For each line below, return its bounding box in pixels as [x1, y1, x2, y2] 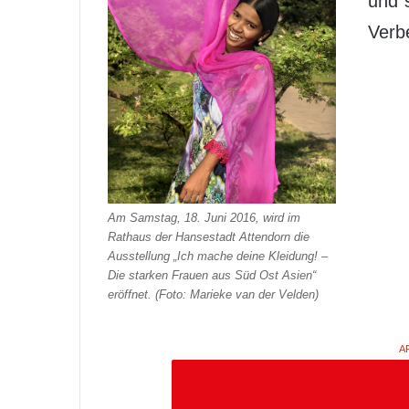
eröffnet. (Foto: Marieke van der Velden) [108, 287, 319, 301]
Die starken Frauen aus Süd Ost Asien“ [108, 267, 316, 282]
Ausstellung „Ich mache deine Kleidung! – [108, 248, 328, 263]
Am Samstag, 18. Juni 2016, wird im [108, 210, 300, 225]
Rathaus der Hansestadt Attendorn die [108, 229, 309, 244]
